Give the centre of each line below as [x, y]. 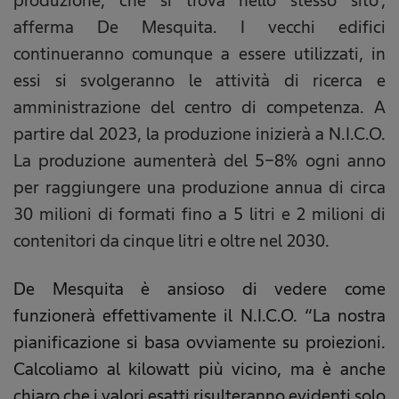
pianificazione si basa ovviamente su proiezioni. [199, 342]
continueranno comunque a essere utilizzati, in [199, 54]
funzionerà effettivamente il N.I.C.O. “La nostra [199, 316]
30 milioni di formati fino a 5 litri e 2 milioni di [199, 214]
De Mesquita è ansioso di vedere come [199, 289]
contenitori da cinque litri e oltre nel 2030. [171, 241]
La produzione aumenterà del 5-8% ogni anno [199, 161]
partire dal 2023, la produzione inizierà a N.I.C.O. [199, 134]
